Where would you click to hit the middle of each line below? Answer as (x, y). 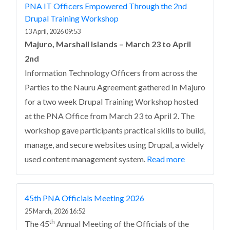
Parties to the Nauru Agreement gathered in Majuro (115, 87)
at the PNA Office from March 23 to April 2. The (110, 116)
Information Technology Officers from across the (111, 73)
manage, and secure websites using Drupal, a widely (114, 145)
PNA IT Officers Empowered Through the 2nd (106, 6)
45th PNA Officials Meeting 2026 (84, 198)
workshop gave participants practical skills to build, (115, 130)
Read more (166, 159)
